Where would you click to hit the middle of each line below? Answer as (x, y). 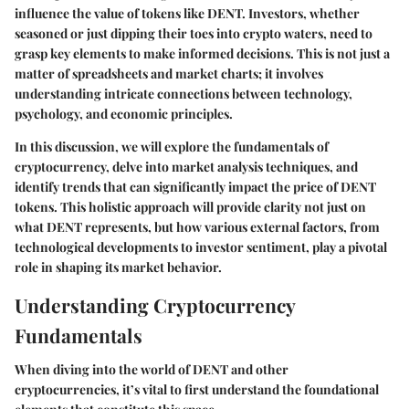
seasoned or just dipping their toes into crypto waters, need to (194, 33)
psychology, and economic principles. (124, 113)
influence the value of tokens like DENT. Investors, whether (187, 13)
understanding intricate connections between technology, (184, 93)
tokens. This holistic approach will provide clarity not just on (190, 206)
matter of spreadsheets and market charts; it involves (169, 73)
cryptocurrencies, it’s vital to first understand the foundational (197, 389)
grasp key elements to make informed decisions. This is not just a (202, 53)
